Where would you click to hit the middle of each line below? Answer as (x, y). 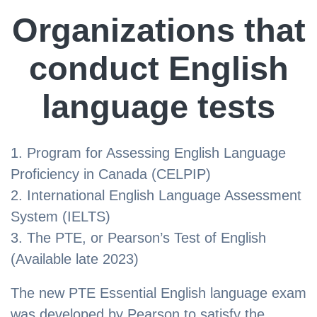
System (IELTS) (60, 217)
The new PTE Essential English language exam (158, 293)
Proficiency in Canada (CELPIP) (111, 174)
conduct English (158, 68)
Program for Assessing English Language (156, 153)
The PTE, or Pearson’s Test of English (146, 238)
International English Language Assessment (164, 196)
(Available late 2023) (75, 259)
